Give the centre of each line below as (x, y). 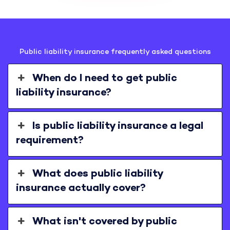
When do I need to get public (104, 79)
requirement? (50, 141)
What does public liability (97, 174)
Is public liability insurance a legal (118, 126)
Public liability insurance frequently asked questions (115, 52)
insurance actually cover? (81, 188)
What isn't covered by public (104, 222)
